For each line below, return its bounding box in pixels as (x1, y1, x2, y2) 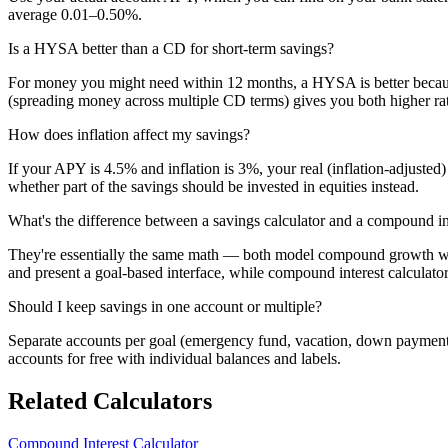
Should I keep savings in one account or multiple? (8, 297, 322, 315)
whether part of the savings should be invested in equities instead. (8, 177, 419, 195)
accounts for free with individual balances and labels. (8, 349, 341, 367)
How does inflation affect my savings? (8, 125, 250, 143)
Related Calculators (8, 387, 212, 414)
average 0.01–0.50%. (8, 5, 142, 23)
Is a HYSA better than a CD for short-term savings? (8, 39, 334, 57)
